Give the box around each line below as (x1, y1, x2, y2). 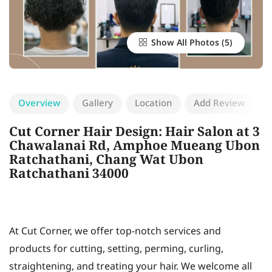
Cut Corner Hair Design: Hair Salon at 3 (9, 123, 260, 143)
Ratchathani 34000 (9, 165, 129, 185)
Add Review (194, 97, 245, 111)
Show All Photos (149, 36, 219, 50)
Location (135, 97, 172, 111)
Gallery (82, 97, 113, 111)
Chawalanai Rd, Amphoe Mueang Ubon (9, 137, 260, 157)
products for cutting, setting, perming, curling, (9, 242, 223, 257)
